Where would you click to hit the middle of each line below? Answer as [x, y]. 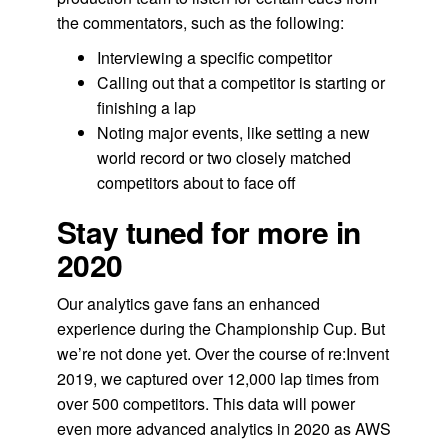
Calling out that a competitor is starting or [240, 82]
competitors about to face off [196, 182]
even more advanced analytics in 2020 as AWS [223, 428]
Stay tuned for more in [208, 231]
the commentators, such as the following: [200, 22]
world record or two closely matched [223, 157]
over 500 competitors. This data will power [205, 403]
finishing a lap [146, 107]
